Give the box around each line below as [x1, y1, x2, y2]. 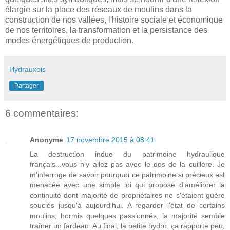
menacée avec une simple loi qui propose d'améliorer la [30, 181, 225, 189]
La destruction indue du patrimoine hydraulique [30, 150, 225, 159]
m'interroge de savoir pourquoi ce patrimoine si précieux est [30, 170, 225, 179]
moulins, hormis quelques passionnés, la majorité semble [30, 212, 225, 220]
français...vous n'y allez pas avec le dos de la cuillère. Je [30, 160, 225, 169]
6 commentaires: [5, 107, 79, 119]
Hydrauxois [9, 65, 46, 73]
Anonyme [30, 136, 63, 144]
